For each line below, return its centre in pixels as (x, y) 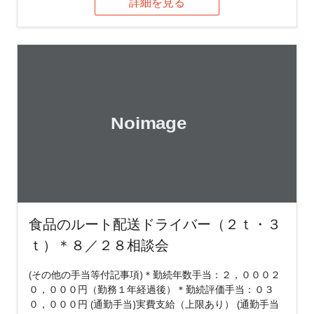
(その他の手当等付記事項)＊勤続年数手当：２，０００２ (155, 275)
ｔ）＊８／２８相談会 (99, 245)
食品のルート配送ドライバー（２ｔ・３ (155, 224)
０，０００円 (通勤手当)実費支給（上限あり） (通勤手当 (154, 304)
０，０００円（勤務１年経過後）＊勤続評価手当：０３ (151, 289)
